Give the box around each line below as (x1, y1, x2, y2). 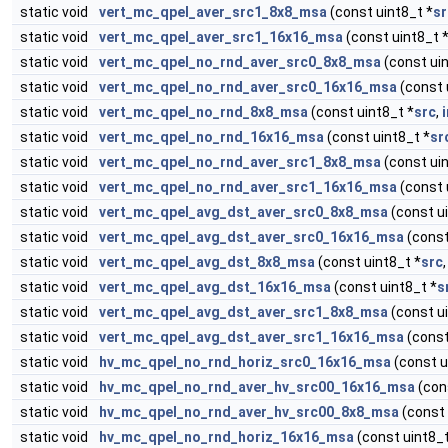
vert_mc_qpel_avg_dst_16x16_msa (99, 279, 331, 295)
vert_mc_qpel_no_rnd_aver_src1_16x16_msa (99, 179, 397, 195)
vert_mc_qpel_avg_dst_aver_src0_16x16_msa (99, 229, 404, 245)
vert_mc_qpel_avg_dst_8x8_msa (99, 254, 315, 270)
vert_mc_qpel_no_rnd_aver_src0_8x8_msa (99, 54, 381, 70)
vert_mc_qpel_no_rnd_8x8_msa (99, 104, 308, 120)
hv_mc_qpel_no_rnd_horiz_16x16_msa (99, 429, 354, 445)
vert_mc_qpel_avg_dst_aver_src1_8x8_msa (99, 304, 388, 320)
